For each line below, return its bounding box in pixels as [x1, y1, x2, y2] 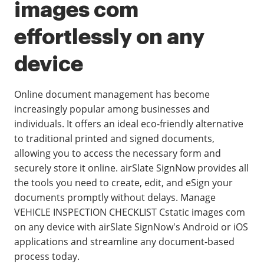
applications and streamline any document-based [14, 235, 235, 248]
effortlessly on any [14, 27, 204, 48]
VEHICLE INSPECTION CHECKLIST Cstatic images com [14, 206, 245, 219]
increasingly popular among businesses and [14, 103, 210, 115]
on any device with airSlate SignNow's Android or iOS [14, 220, 248, 233]
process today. [14, 250, 80, 263]
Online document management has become [14, 88, 210, 101]
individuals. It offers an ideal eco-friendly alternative [14, 117, 243, 130]
